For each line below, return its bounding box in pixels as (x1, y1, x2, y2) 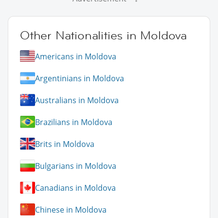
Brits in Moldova (35, 138, 94, 149)
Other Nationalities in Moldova (20, 28, 187, 43)
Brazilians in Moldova (35, 116, 112, 127)
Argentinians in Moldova (35, 73, 124, 84)
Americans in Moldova (35, 51, 116, 62)
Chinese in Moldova (35, 204, 107, 215)
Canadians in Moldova (35, 182, 116, 193)
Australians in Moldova (35, 94, 119, 106)
